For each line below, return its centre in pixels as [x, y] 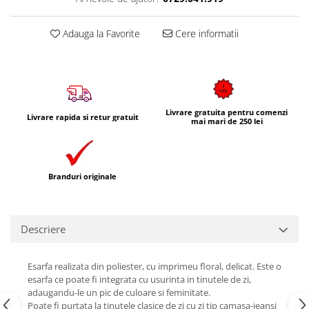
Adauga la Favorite [100, 33]
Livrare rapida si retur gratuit [82, 117]
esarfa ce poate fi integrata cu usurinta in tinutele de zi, [139, 279]
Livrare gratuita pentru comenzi [227, 112]
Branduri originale [82, 176]
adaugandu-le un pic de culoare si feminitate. [119, 292]
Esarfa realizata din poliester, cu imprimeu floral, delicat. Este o [154, 266]
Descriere [43, 229]
